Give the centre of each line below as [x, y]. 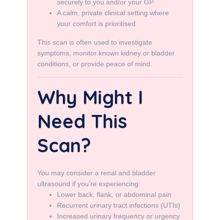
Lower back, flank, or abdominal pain [114, 194]
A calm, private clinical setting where [113, 13]
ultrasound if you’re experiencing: [89, 184]
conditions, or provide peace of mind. [95, 64]
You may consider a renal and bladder [96, 173]
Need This [82, 121]
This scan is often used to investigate [95, 42]
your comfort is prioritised [96, 24]
